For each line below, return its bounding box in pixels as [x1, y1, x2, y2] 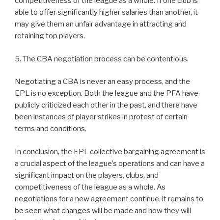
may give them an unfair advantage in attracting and [15, 20, 187, 29]
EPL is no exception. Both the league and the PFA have [15, 89, 198, 98]
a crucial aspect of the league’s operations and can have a [15, 159, 205, 168]
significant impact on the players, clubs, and [15, 170, 159, 180]
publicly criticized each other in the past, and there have [15, 101, 197, 110]
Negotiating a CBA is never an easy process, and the [15, 77, 190, 86]
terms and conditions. [15, 124, 86, 134]
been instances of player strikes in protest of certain [15, 112, 188, 122]
